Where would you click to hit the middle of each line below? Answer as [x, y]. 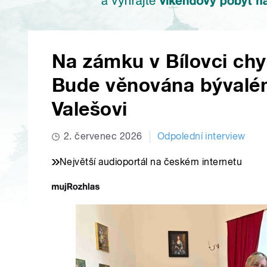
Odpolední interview [201, 136]
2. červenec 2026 [103, 136]
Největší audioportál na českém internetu [151, 162]
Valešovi [90, 109]
